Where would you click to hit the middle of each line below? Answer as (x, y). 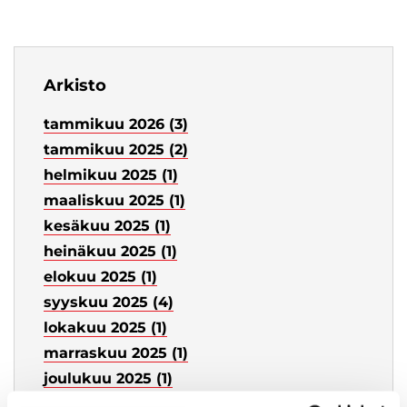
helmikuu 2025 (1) (111, 175)
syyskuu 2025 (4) (109, 303)
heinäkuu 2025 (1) (110, 252)
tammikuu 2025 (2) (116, 150)
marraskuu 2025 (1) (116, 353)
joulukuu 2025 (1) (108, 379)
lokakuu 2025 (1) (105, 328)
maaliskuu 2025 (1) (114, 201)
